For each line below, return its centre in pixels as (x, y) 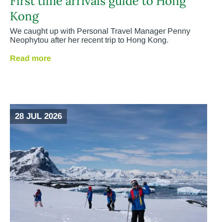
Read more (30, 58)
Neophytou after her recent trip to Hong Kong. (89, 40)
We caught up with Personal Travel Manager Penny (100, 31)
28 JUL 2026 (38, 116)
